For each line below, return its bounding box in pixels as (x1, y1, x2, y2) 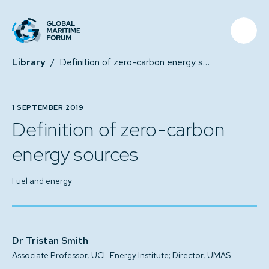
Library (12, 56, 46, 68)
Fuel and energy (12, 175, 72, 186)
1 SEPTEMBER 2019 (12, 103, 84, 112)
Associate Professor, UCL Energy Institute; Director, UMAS (12, 250, 231, 261)
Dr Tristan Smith (12, 234, 88, 247)
